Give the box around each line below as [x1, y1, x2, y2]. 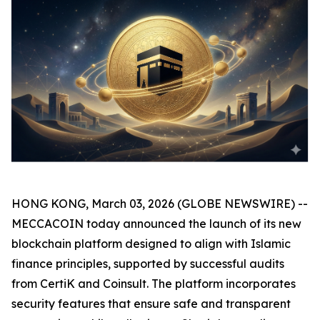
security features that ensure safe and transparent [11, 296, 291, 311]
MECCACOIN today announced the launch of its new [11, 216, 301, 231]
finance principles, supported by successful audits [11, 256, 284, 271]
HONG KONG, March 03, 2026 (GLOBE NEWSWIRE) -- [11, 196, 308, 211]
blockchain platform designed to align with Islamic [11, 236, 291, 251]
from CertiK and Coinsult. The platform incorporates [11, 276, 296, 291]
